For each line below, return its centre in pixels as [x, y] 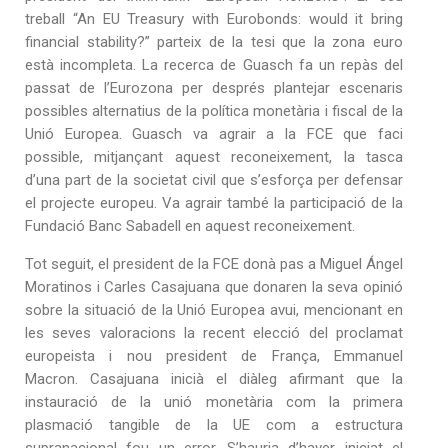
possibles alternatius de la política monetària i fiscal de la [214, 111]
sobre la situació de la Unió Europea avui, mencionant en [214, 310]
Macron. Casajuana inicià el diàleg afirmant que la [214, 379]
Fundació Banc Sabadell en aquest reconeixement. [190, 226]
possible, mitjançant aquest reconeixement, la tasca [214, 157]
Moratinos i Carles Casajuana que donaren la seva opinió [214, 287]
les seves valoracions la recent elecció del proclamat [214, 333]
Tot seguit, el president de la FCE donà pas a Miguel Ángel [214, 264]
